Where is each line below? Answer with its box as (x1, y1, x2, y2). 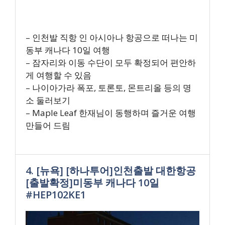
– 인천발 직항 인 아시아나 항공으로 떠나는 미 (26, 31, 198, 43)
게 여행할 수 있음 (26, 69, 91, 81)
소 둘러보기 (26, 94, 70, 106)
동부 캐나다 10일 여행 (26, 44, 110, 56)
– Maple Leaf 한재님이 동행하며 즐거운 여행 (26, 106, 196, 119)
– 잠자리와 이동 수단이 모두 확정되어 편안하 (26, 56, 196, 68)
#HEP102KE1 (26, 188, 86, 201)
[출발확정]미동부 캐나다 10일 (26, 176, 159, 189)
